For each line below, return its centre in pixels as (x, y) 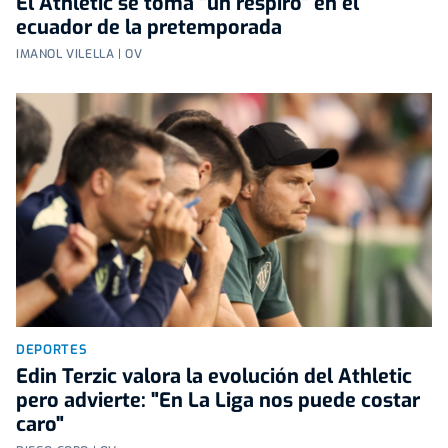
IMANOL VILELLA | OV (79, 53)
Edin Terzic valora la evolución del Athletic (214, 376)
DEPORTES (52, 349)
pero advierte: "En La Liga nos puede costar (218, 400)
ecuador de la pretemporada (149, 27)
